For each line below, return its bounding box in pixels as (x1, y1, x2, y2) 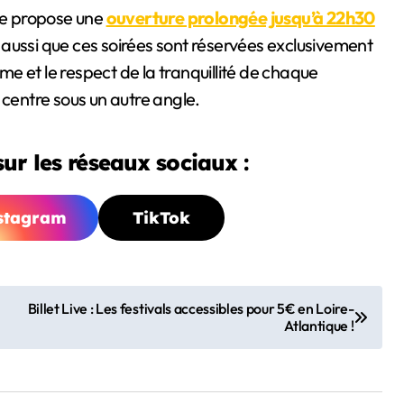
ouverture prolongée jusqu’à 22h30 (106, 6, 375, 30)
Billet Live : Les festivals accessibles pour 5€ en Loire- (27, 299, 354, 318)
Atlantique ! (284, 317, 354, 335)
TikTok (133, 207, 190, 229)
